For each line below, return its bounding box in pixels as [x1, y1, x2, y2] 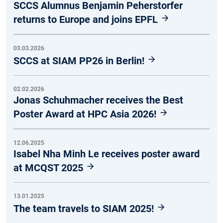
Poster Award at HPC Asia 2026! [13, 108, 159, 120]
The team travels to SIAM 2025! [13, 203, 156, 215]
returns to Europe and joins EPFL [13, 13, 160, 26]
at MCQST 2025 [13, 161, 86, 174]
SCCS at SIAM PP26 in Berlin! [13, 54, 147, 67]
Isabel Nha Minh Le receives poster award [13, 147, 200, 160]
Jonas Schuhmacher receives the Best [13, 94, 183, 107]
